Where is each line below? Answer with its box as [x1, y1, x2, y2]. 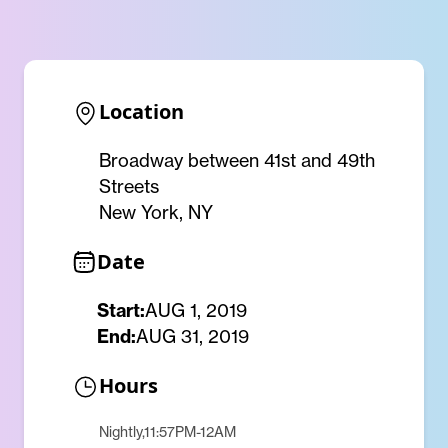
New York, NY [99, 201, 213, 224]
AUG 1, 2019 [145, 299, 247, 322]
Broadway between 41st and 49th [99, 149, 375, 172]
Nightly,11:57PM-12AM [99, 423, 236, 441]
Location [99, 98, 184, 125]
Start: [97, 299, 145, 322]
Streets [99, 175, 159, 198]
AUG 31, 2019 [136, 325, 249, 348]
